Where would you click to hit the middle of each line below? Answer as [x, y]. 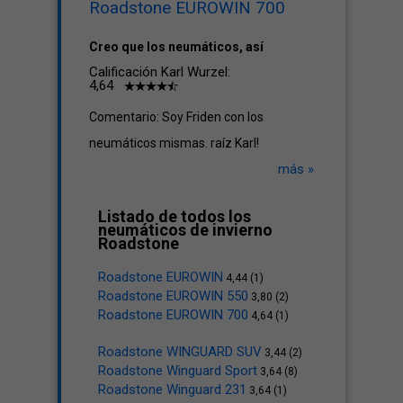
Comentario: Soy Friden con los [176, 117]
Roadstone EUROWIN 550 [173, 296]
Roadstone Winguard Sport [178, 371]
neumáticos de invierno [185, 230]
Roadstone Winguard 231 [172, 390]
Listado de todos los [175, 216]
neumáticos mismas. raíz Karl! [174, 143]
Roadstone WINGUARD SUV [180, 352]
